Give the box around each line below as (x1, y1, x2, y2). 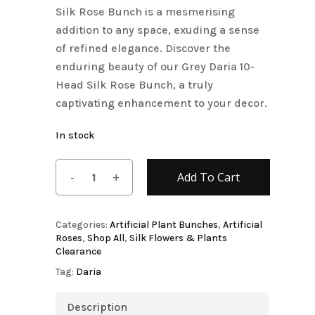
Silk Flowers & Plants (129, 232, 227, 244)
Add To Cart (177, 169, 240, 185)
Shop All (87, 232, 124, 244)
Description (67, 300, 127, 314)
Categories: (56, 219, 110, 231)
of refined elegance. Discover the (56, 41, 231, 55)
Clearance (56, 245, 101, 257)
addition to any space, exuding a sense (56, 23, 259, 37)
